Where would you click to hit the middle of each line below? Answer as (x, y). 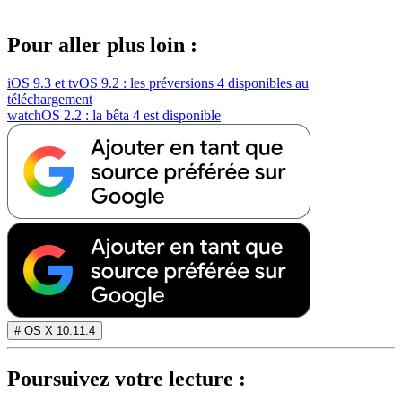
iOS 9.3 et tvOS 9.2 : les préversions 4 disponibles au (158, 83)
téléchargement (50, 100)
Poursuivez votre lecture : (127, 379)
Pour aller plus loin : (102, 45)
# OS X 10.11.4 (55, 331)
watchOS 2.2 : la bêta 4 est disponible (114, 116)
